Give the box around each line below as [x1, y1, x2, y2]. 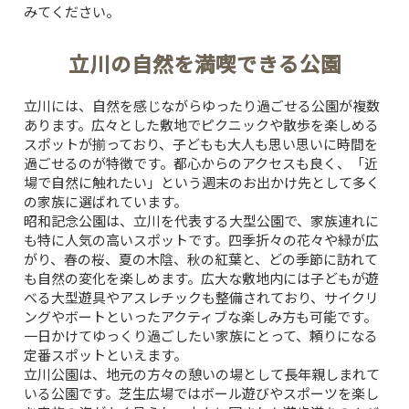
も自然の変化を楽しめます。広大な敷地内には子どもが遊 [24, 267, 379, 288]
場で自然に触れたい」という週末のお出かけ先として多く [24, 172, 380, 192]
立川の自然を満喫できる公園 [68, 47, 341, 78]
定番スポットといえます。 [24, 344, 187, 364]
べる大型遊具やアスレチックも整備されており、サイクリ [24, 287, 379, 307]
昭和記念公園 [24, 210, 106, 230]
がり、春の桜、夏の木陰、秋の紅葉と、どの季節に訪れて [24, 248, 378, 268]
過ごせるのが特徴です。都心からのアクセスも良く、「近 [24, 152, 378, 173]
